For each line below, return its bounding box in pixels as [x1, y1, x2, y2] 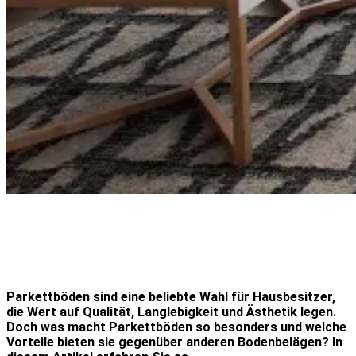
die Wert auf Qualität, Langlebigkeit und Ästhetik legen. [6, 304, 336, 319]
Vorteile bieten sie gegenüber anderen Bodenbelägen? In [6, 334, 342, 350]
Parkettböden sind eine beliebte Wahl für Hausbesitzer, [6, 288, 335, 304]
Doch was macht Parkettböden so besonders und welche [6, 319, 346, 335]
